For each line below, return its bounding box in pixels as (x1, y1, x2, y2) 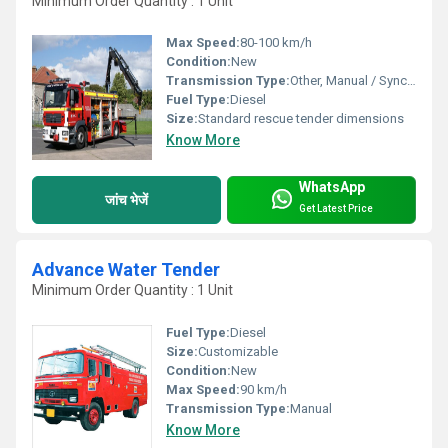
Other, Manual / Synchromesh (290, 73, 407, 89)
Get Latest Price (299, 202, 373, 214)
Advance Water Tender (32, 259, 220, 281)
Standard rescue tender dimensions (198, 111, 404, 127)
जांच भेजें (105, 191, 148, 208)
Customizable (198, 344, 278, 360)
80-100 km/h (240, 35, 312, 51)
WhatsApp (299, 179, 365, 196)
